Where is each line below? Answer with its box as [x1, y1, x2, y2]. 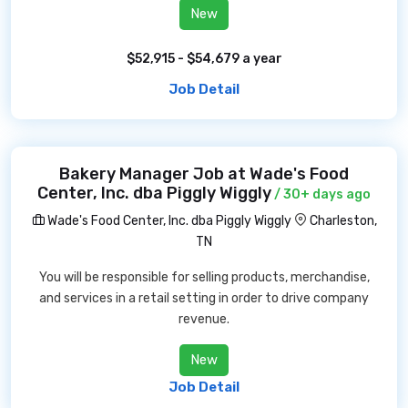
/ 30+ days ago [271, 187, 371, 202]
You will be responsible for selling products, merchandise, [38, 270, 370, 285]
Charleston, [309, 213, 377, 229]
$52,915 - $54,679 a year [126, 51, 282, 66]
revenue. [178, 311, 229, 327]
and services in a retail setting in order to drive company [39, 291, 369, 306]
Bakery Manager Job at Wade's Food [59, 164, 349, 184]
